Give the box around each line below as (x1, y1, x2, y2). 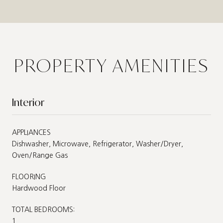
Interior (12, 95, 44, 109)
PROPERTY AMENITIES (14, 53, 209, 77)
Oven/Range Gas (12, 151, 68, 159)
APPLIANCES (12, 128, 51, 136)
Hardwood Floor (12, 184, 66, 192)
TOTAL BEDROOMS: (12, 206, 75, 213)
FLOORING (12, 173, 46, 180)
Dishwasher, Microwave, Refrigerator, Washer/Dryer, (12, 140, 183, 147)
